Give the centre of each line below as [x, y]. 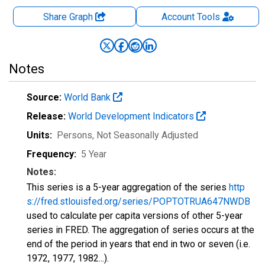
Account [178, 17]
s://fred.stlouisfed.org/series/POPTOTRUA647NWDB [138, 201]
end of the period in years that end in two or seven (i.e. [138, 244]
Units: [39, 135]
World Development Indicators [132, 116]
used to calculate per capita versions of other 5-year [135, 216]
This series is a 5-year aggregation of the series [128, 187]
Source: [44, 97]
